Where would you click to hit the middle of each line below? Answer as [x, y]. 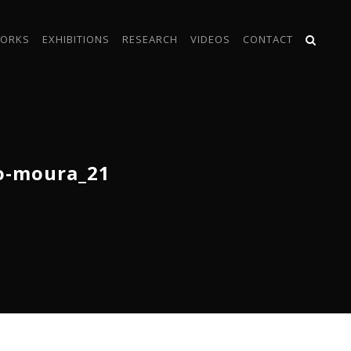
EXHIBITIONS [76, 39]
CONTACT [268, 39]
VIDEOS [210, 39]
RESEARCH [150, 39]
